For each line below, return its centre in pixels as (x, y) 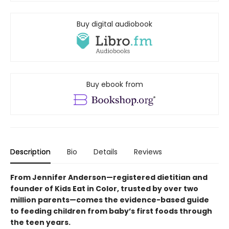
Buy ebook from (114, 85)
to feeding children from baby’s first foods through (111, 211)
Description (30, 152)
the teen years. (40, 223)
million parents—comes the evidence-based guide (110, 200)
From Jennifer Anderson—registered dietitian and (109, 178)
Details (106, 152)
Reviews (148, 152)
